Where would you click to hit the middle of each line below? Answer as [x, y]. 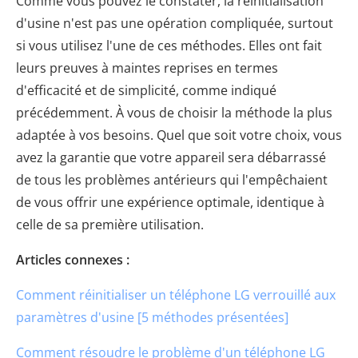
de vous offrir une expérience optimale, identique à [170, 202]
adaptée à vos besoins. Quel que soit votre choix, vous [179, 135]
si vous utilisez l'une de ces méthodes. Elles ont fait [169, 45]
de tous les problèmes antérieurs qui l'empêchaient [172, 179]
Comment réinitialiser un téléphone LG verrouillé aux [176, 294]
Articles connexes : [73, 259]
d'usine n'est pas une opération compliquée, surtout [175, 23]
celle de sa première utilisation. [110, 224]
